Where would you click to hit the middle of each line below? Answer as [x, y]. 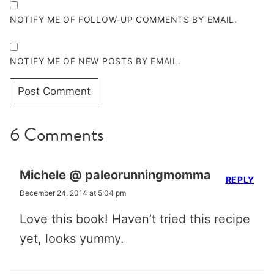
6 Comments [57, 134]
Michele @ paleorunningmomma [115, 175]
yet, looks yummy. [72, 238]
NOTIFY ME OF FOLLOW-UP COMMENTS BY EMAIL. [124, 19]
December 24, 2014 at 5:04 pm [73, 193]
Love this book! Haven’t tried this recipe [135, 219]
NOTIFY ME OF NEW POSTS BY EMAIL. [95, 61]
